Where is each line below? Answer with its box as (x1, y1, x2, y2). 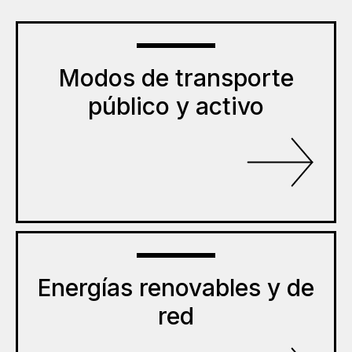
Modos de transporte (58, 63, 294, 92)
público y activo (88, 91, 264, 120)
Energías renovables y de (38, 273, 314, 302)
